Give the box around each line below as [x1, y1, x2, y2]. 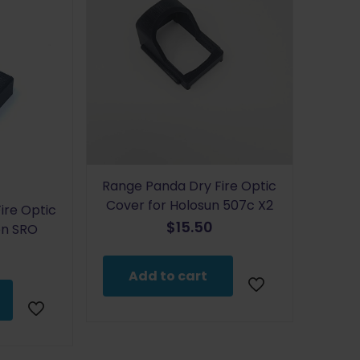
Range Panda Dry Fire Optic [102, 176, 277, 195]
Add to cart [128, 266, 207, 285]
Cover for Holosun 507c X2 [105, 195, 273, 215]
